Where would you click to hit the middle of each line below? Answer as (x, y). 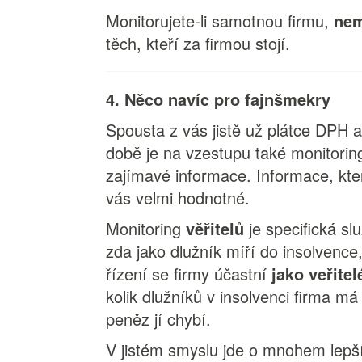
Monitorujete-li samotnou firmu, (220, 21)
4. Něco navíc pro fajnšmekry (219, 99)
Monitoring (144, 228)
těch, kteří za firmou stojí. (201, 43)
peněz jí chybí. (159, 319)
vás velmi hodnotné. (181, 198)
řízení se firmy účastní (189, 274)
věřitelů (213, 228)
